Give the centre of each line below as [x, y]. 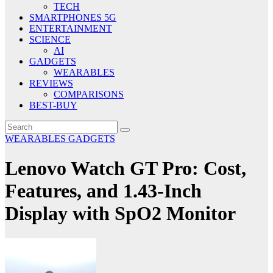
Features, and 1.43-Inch [103, 191]
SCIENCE [50, 39]
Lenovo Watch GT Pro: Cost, [126, 168]
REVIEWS [51, 83]
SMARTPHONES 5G [73, 17]
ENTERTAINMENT [71, 28]
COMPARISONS [89, 94]
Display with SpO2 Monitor [120, 214]
